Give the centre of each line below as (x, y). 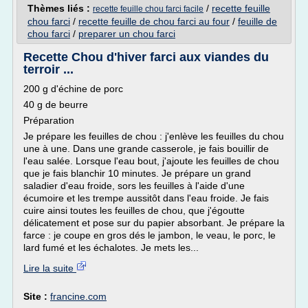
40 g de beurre (56, 104)
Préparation (49, 120)
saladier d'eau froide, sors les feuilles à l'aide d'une (134, 186)
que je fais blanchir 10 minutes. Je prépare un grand (137, 173)
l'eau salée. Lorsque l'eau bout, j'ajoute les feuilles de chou (151, 161)
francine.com (78, 296)
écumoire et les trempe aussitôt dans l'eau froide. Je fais (146, 198)
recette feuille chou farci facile (148, 9)
